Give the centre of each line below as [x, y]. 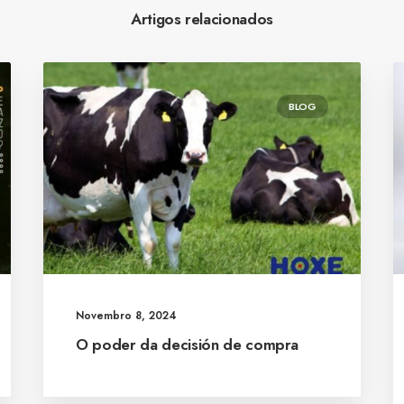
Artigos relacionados [202, 19]
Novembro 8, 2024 [126, 315]
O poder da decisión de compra [188, 344]
